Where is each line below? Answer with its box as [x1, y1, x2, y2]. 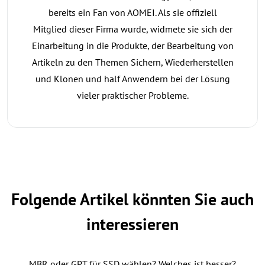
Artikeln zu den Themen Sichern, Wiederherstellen [31, 56, 234, 68]
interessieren [86, 212, 179, 235]
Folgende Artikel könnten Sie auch [11, 188, 254, 210]
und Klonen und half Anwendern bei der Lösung [35, 72, 230, 85]
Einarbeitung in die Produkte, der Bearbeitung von [31, 39, 234, 51]
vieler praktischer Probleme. [76, 89, 189, 101]
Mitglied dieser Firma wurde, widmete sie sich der [33, 22, 232, 35]
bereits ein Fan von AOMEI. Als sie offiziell [48, 6, 217, 18]
